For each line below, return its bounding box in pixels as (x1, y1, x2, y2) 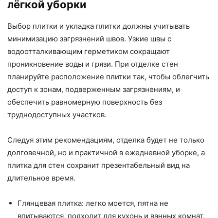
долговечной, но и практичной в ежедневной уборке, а (7, 148, 205, 158)
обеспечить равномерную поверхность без (7, 97, 162, 107)
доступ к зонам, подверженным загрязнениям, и (7, 85, 180, 94)
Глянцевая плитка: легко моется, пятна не (18, 199, 168, 208)
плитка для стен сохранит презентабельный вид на (7, 161, 190, 170)
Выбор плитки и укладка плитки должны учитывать (7, 21, 190, 31)
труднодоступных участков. (7, 110, 107, 120)
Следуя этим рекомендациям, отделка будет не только (7, 135, 204, 145)
